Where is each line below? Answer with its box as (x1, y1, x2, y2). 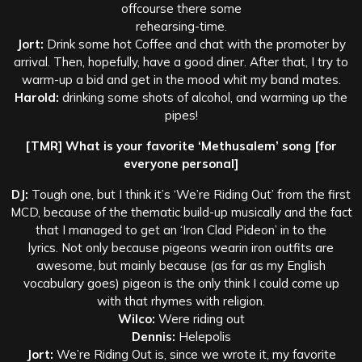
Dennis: (131, 328, 175, 344)
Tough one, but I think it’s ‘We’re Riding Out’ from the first (28, 186, 351, 202)
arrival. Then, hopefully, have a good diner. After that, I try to (14, 53, 348, 69)
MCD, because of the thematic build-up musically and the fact (10, 204, 352, 220)
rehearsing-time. (135, 18, 227, 34)
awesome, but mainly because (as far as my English (36, 257, 326, 273)
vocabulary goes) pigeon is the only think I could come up (23, 275, 339, 291)
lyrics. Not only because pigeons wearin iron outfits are (28, 239, 334, 255)
